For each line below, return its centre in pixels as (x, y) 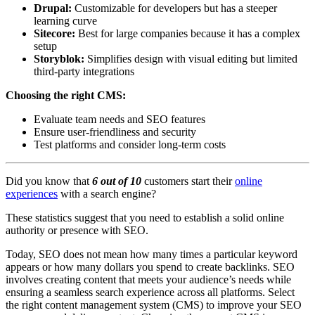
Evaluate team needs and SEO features (120, 119)
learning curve (65, 20)
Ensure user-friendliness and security (115, 131)
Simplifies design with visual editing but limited (191, 58)
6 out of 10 (117, 181)
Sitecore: (56, 33)
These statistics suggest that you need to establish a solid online (145, 217)
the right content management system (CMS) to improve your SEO (154, 304)
